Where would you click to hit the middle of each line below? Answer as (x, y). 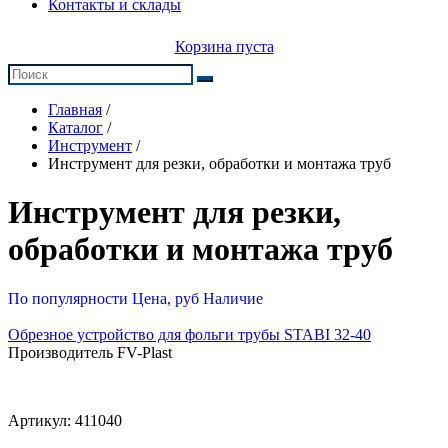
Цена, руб (165, 298)
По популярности (68, 298)
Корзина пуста (224, 46)
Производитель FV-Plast (90, 352)
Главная (75, 109)
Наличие (233, 298)
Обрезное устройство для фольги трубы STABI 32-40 (189, 334)
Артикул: (41, 420)
